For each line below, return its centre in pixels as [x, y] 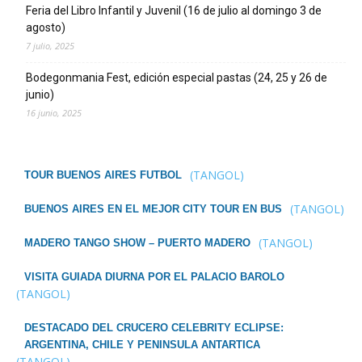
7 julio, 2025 [50, 46]
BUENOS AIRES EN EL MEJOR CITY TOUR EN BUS [153, 209]
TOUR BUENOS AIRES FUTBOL [103, 175]
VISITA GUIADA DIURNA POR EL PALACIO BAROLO [154, 277]
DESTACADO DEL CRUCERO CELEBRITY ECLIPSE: [154, 328]
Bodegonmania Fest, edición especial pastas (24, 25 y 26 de [177, 78]
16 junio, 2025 [54, 113]
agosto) [46, 28]
